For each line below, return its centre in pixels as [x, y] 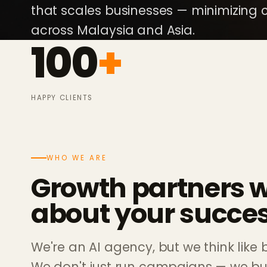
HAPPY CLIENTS [62, 98]
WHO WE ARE [77, 158]
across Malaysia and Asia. [113, 30]
